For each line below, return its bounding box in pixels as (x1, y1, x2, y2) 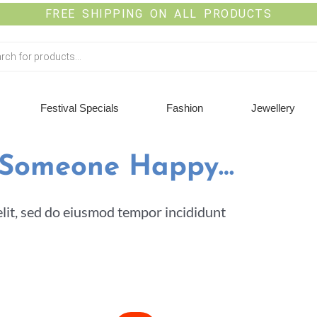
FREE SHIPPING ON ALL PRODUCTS (45, 7, 272, 21)
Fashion (166, 102, 204, 114)
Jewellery (250, 102, 295, 114)
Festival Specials (40, 102, 120, 114)
